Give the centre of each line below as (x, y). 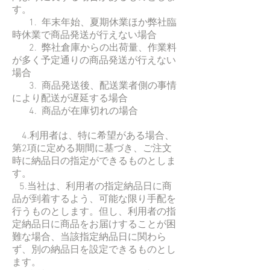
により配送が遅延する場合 (70, 99)
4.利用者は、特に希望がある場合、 (93, 136)
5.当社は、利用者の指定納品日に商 (92, 187)
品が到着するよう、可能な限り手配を (94, 199)
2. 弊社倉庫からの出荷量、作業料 (94, 48)
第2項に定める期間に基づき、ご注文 (92, 149)
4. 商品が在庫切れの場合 (75, 111)
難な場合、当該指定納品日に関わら (89, 237)
